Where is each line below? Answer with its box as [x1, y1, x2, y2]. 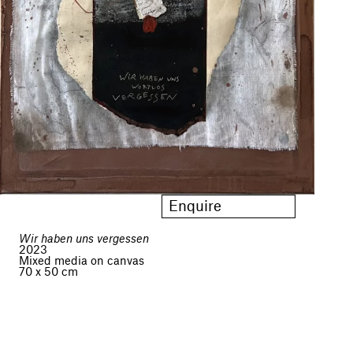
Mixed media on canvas [19, 255, 144, 267]
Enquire [169, 199, 221, 214]
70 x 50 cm [19, 266, 78, 278]
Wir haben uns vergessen [19, 233, 149, 245]
